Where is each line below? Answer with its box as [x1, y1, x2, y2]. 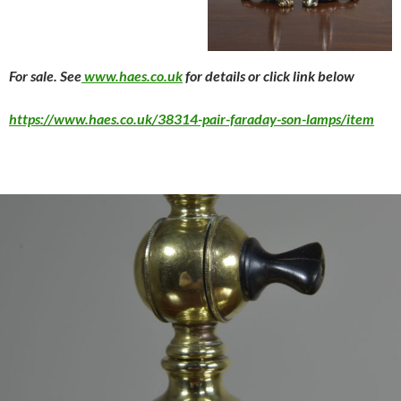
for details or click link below [183, 66, 354, 84]
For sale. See [9, 66, 81, 84]
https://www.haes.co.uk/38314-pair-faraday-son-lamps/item [9, 109, 374, 127]
